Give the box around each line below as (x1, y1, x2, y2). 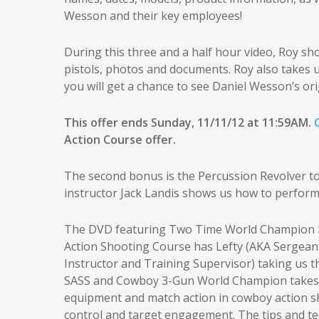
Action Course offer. (64, 132, 176, 147)
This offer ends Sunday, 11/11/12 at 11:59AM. (64, 115, 314, 130)
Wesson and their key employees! (64, 8, 242, 23)
